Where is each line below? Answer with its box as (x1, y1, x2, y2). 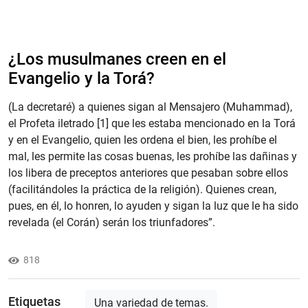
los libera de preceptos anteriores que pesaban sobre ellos (8, 166, 288, 179)
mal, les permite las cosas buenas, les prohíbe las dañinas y (8, 150, 297, 163)
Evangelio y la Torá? (8, 69, 155, 88)
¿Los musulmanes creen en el (8, 49, 226, 69)
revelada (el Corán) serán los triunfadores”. (8, 216, 215, 229)
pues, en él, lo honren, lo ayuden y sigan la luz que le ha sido (8, 199, 298, 212)
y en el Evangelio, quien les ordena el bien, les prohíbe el (8, 133, 277, 146)
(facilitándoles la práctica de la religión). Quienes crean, (8, 183, 276, 196)
